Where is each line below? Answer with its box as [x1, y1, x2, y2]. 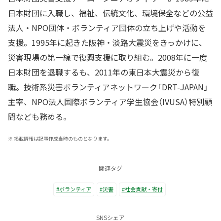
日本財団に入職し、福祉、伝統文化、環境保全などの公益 [8, 6, 213, 19]
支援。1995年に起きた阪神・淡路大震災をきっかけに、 [8, 36, 207, 48]
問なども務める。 [8, 110, 71, 122]
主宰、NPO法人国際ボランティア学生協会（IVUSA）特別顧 [8, 95, 212, 108]
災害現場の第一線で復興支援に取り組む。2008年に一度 [8, 51, 207, 63]
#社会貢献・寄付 [121, 184, 163, 193]
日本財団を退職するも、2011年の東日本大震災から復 [8, 66, 199, 78]
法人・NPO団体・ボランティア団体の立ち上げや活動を [8, 21, 206, 34]
